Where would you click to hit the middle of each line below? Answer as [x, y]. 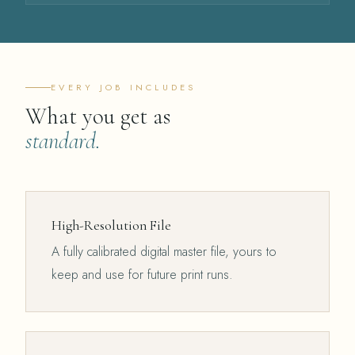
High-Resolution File [111, 225]
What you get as [98, 116]
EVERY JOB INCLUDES [124, 88]
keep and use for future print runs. [142, 274]
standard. [63, 140]
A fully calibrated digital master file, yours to [164, 251]
